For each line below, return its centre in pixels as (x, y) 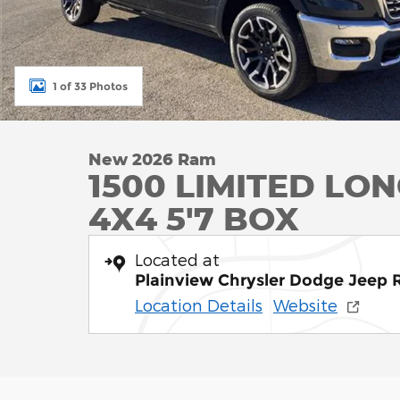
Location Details (199, 305)
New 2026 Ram (152, 159)
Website (305, 305)
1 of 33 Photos (90, 86)
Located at (177, 259)
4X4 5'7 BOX (194, 218)
